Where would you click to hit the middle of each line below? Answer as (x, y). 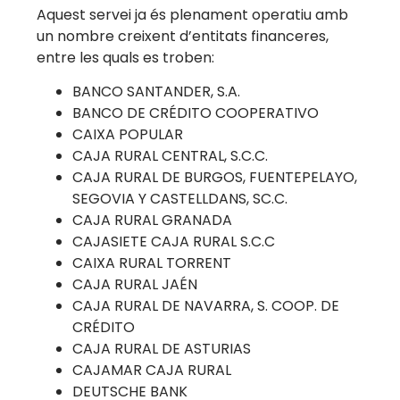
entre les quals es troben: (126, 57)
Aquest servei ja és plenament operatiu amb (193, 14)
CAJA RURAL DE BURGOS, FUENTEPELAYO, (215, 178)
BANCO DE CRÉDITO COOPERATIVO (196, 113)
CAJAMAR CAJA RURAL (152, 371)
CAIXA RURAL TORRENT (152, 263)
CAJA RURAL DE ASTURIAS (162, 349)
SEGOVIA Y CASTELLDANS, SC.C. (180, 199)
